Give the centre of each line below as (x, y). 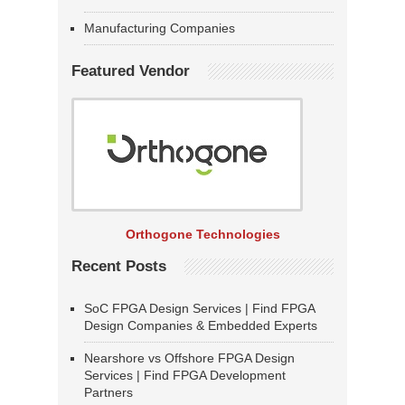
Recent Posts (119, 267)
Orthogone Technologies (202, 235)
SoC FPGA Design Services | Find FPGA (199, 309)
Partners (108, 393)
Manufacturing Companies (160, 28)
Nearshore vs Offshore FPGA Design (189, 358)
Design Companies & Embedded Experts (201, 326)
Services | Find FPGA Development (185, 376)
